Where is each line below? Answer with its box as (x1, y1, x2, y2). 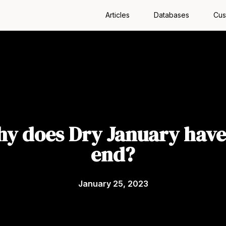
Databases (153, 11, 189, 19)
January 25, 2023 (78, 179, 148, 189)
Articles (105, 11, 130, 19)
